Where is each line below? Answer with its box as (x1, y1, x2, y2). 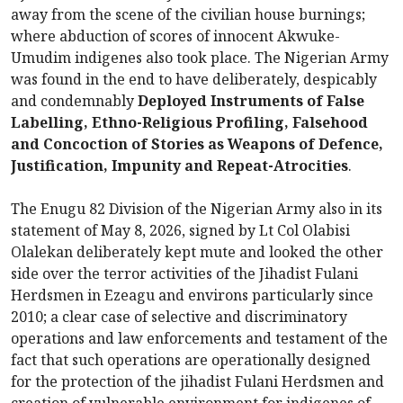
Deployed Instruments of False (138, 91, 364, 112)
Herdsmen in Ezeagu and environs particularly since (11, 285, 373, 306)
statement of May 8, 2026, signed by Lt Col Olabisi (11, 220, 350, 241)
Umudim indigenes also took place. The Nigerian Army (11, 48, 389, 68)
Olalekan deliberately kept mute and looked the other (11, 242, 383, 263)
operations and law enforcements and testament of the (11, 328, 388, 349)
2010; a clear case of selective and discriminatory (11, 307, 347, 327)
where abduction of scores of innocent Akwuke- (11, 26, 340, 47)
